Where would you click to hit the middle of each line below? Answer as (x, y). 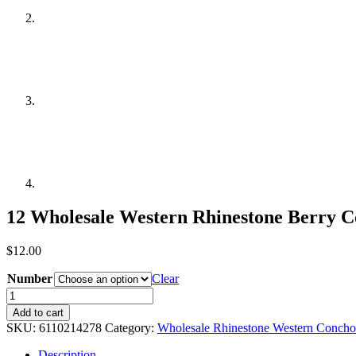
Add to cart (38, 312)
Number (30, 278)
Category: (131, 327)
